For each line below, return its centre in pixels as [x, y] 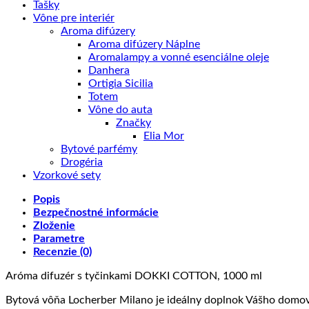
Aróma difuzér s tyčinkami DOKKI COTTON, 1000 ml [134, 276]
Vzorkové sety [67, 175]
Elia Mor [164, 136]
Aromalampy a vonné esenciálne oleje [179, 57]
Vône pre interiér [74, 18]
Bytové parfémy [99, 149]
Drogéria [82, 162]
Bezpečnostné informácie [96, 212]
